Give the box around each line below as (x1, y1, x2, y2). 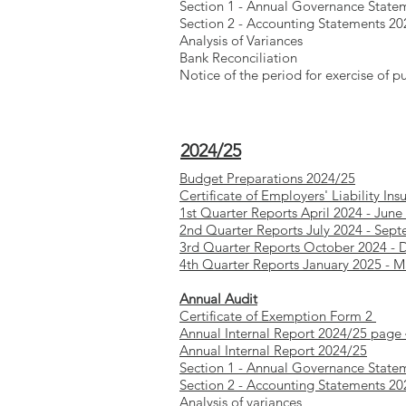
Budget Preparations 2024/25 (179, 169, 355, 187)
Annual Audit (179, 290, 257, 307)
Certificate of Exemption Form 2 (179, 307, 376, 324)
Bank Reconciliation (179, 49, 297, 66)
